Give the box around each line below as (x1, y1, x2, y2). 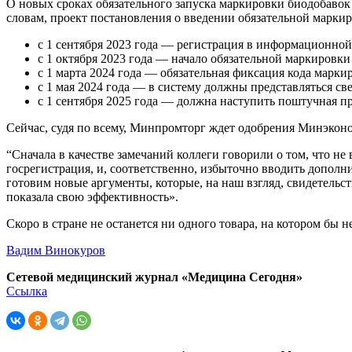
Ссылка (6, 284, 47, 298)
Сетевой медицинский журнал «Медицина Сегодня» (6, 269, 302, 284)
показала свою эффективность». (6, 189, 178, 203)
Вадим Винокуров (6, 243, 105, 257)
